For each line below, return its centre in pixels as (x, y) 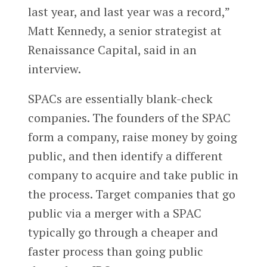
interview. (54, 69)
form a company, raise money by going (132, 136)
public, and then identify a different (125, 156)
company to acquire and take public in (133, 175)
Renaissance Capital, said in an (112, 49)
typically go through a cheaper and (123, 232)
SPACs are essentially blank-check (120, 98)
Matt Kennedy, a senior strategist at (126, 30)
